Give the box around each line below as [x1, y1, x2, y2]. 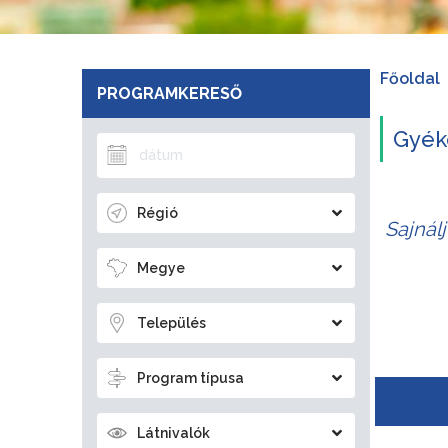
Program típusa [137, 369, 244, 386]
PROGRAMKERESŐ [97, 83, 242, 103]
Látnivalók [137, 424, 210, 441]
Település [137, 314, 206, 331]
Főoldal [379, 68, 440, 88]
